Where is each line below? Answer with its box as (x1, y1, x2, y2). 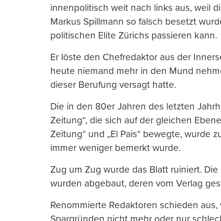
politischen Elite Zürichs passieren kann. (50, 30, 217, 41)
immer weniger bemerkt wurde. (50, 142, 181, 154)
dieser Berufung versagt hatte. (50, 79, 176, 91)
